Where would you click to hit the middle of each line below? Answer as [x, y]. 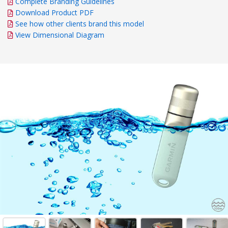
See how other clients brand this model [80, 23]
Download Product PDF [53, 12]
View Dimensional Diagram [60, 35]
